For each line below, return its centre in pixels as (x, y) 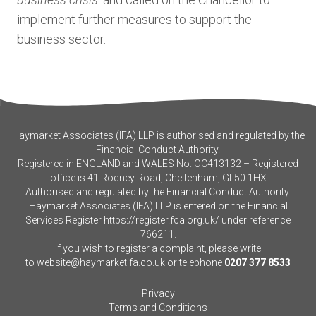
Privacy (158, 293)
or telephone (194, 262)
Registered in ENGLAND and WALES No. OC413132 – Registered (158, 164)
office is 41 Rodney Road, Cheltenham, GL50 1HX (158, 178)
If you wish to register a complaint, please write (158, 248)
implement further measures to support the (134, 19)
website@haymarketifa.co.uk (101, 262)
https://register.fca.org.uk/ (162, 220)
